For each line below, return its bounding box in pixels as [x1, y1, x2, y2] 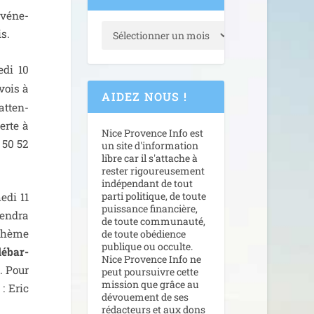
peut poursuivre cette [102, 265, 199, 279]
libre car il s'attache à [102, 151, 198, 165]
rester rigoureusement [102, 164, 205, 178]
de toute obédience [102, 227, 186, 241]
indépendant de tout [102, 177, 193, 191]
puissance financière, [102, 202, 198, 216]
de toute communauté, [102, 214, 206, 228]
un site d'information [102, 139, 199, 153]
